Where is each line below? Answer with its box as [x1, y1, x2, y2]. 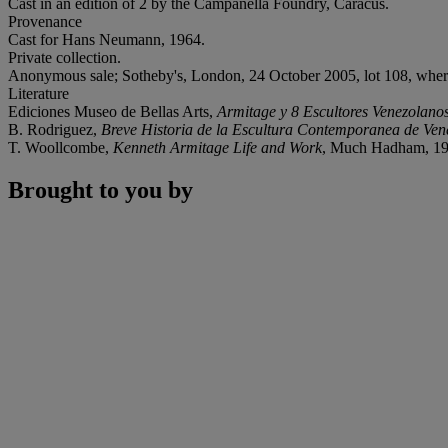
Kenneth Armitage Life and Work [113, 138, 322, 156]
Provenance [8, 12, 82, 30]
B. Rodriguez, [8, 120, 101, 138]
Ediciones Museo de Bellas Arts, [8, 102, 217, 120]
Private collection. [8, 48, 121, 66]
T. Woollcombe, [8, 138, 113, 156]
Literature [8, 84, 69, 102]
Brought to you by [8, 176, 193, 203]
